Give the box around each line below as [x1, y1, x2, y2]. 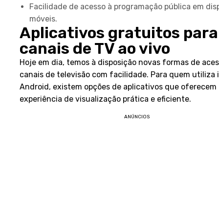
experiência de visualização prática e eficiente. [20, 94, 191, 104]
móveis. [29, 14, 57, 23]
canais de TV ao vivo [20, 39, 170, 58]
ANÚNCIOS [124, 114, 150, 120]
